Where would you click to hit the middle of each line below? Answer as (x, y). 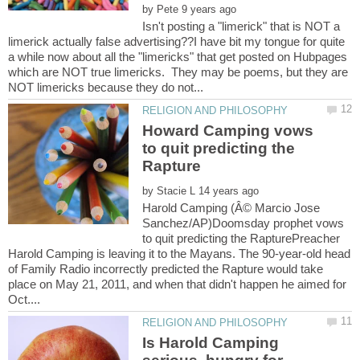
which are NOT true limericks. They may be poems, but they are (178, 72)
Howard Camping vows (228, 131)
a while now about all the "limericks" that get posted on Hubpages (178, 56)
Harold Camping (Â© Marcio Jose (231, 208)
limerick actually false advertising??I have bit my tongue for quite (176, 41)
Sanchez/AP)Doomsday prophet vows (243, 223)
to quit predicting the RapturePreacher (241, 239)
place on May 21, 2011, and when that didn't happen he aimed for (177, 284)
